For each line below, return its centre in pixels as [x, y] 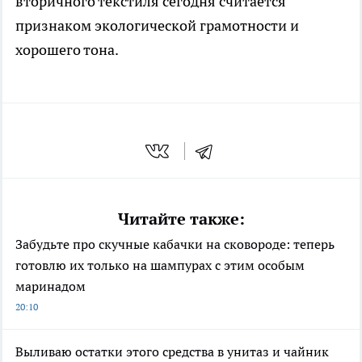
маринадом [51, 286]
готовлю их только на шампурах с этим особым [160, 265]
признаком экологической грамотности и [157, 26]
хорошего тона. [67, 50]
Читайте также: [181, 219]
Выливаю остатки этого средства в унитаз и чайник [172, 351]
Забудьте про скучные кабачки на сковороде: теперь [175, 244]
